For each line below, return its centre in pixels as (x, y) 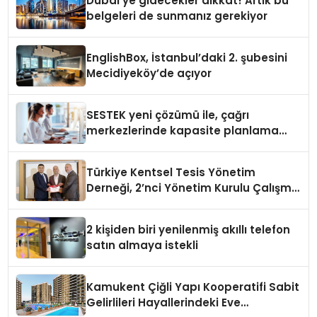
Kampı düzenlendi (138, 204)
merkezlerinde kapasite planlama (183, 131)
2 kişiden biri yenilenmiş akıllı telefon (189, 230)
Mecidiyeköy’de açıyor (149, 74)
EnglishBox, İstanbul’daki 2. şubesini (187, 58)
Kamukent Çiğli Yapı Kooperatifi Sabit (178, 287)
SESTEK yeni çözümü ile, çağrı (168, 115)
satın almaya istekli (143, 246)
